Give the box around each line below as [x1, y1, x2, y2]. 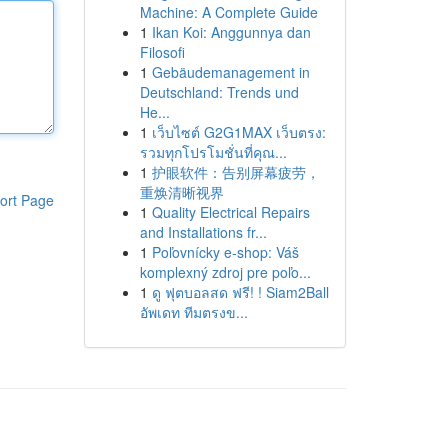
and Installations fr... [139, 222, 267, 242]
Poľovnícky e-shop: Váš [151, 242, 299, 262]
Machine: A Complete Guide [139, 2, 318, 22]
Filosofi [139, 42, 185, 62]
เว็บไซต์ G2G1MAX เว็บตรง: [151, 122, 326, 142]
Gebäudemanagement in [151, 62, 310, 82]
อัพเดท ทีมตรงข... [139, 302, 248, 322]
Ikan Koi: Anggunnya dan [151, 22, 311, 42]
